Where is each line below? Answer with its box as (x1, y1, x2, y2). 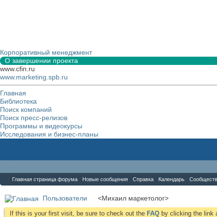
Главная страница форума (12, 176, 77, 182)
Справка (133, 176, 154, 182)
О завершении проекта (5, 57, 78, 64)
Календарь (158, 176, 185, 182)
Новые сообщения (82, 176, 128, 182)
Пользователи (43, 194, 87, 202)
